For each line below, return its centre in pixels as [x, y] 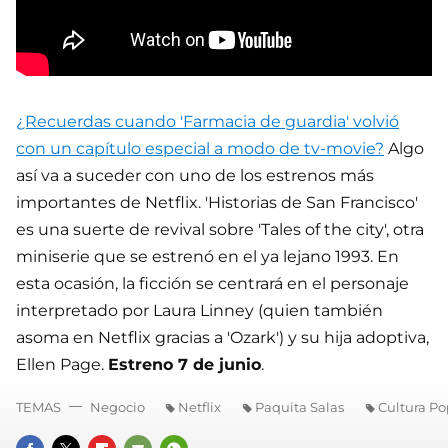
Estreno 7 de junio [184, 364]
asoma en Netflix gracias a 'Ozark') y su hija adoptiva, [222, 337]
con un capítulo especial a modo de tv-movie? [200, 148]
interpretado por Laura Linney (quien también [199, 310]
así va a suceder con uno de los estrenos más [195, 175]
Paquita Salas [299, 406]
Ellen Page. [62, 364]
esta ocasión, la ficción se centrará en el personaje [212, 283]
